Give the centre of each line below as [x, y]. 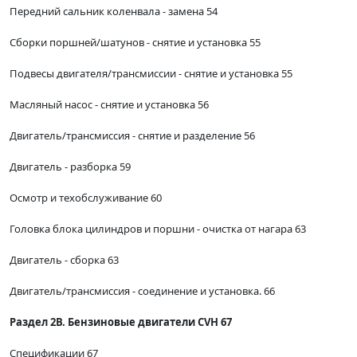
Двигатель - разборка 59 [70, 167]
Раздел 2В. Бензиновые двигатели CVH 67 [121, 322]
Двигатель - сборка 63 [64, 260]
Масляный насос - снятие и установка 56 [109, 105]
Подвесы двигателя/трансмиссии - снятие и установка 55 [151, 74]
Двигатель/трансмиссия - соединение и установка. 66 [142, 291]
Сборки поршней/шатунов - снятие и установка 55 [135, 43]
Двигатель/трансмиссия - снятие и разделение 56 [132, 136]
